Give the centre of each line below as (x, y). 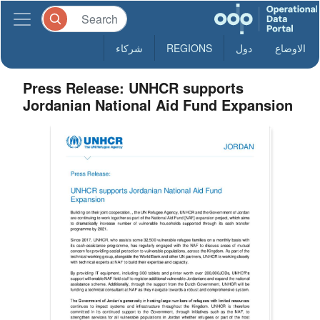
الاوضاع (290, 48)
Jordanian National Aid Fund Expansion (158, 105)
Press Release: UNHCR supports (134, 87)
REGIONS (189, 48)
